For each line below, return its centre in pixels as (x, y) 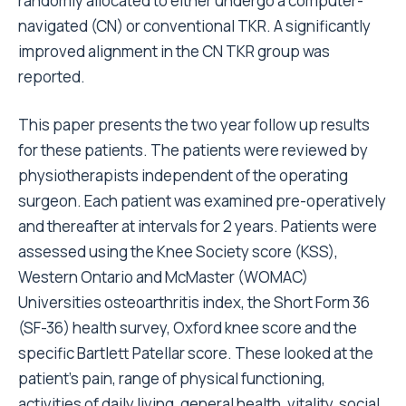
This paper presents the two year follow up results (194, 125)
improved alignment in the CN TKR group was (174, 51)
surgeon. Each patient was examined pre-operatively (202, 201)
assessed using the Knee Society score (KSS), (178, 251)
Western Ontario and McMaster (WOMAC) (163, 277)
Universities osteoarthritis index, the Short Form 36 (194, 302)
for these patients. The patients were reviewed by (193, 150)
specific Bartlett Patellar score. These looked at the (196, 353)
